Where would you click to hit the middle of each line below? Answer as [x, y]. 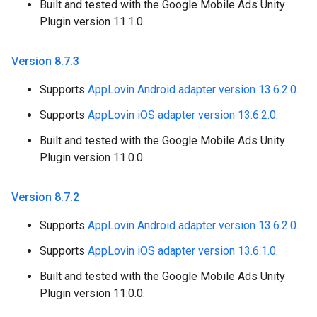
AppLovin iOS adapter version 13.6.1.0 [182, 251]
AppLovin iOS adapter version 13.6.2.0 [182, 115]
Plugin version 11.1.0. [92, 22]
